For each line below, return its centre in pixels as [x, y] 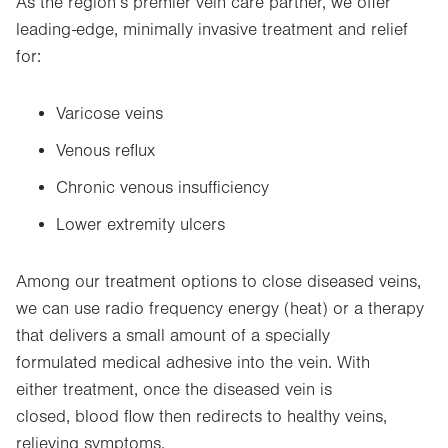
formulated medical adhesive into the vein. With [193, 363]
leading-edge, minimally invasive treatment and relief [212, 30]
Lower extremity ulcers [140, 225]
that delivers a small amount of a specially [173, 336]
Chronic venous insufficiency [162, 188]
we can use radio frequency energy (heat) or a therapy [220, 309]
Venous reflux [105, 151]
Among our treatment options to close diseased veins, [218, 282]
